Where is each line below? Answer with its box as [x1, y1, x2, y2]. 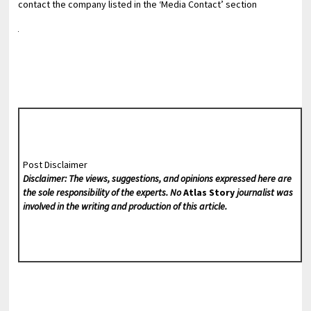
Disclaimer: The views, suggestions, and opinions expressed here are [22, 171, 292, 185]
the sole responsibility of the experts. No [22, 185, 183, 199]
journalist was [234, 185, 293, 199]
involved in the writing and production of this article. [22, 199, 227, 212]
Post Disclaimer [22, 158, 87, 171]
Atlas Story [183, 185, 235, 199]
